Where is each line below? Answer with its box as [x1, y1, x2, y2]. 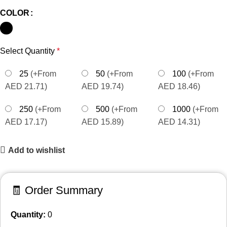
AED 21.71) [5, 82, 47, 91]
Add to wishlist [8, 145, 65, 155]
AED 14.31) [158, 118, 200, 127]
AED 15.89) [82, 118, 124, 127]
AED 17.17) [5, 118, 47, 127]
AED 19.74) [82, 82, 124, 91]
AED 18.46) [158, 82, 200, 91]
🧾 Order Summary [11, 184, 103, 197]
